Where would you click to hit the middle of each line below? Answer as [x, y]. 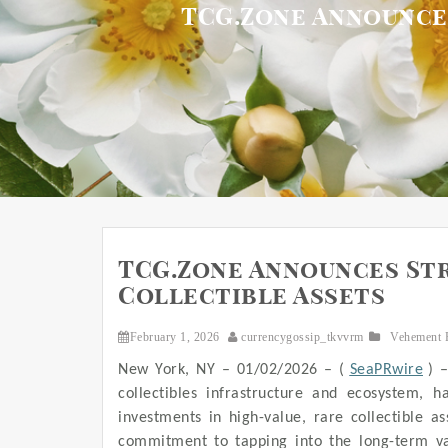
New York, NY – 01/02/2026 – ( [231, 370]
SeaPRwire [386, 370]
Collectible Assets [251, 297]
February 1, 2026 [174, 337]
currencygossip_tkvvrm [302, 337]
